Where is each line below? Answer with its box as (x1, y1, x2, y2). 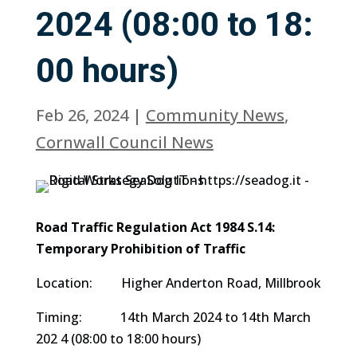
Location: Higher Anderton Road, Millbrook (35, 274, 321, 292)
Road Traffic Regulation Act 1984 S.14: (35, 218, 275, 236)
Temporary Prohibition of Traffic (35, 240, 245, 257)
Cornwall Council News (35, 131, 214, 153)
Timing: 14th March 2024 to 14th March (35, 308, 311, 326)
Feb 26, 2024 (35, 104, 128, 126)
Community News (145, 104, 284, 126)
